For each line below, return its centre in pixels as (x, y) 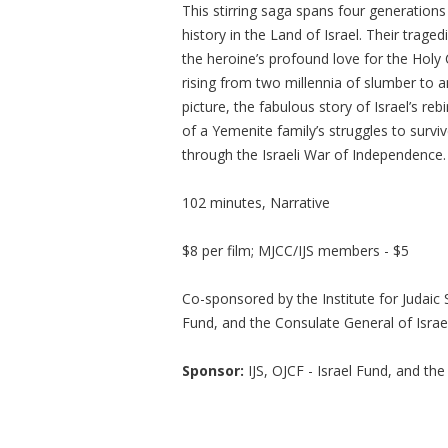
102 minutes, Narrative (256, 202)
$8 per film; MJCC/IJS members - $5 (295, 250)
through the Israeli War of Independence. (314, 154)
